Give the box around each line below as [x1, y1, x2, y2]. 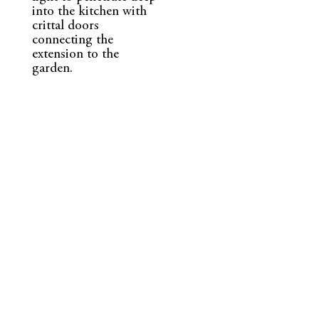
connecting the [31, 33, 113, 47]
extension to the [31, 47, 119, 61]
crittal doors [31, 19, 99, 33]
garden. [31, 61, 73, 75]
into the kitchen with [31, 4, 147, 19]
